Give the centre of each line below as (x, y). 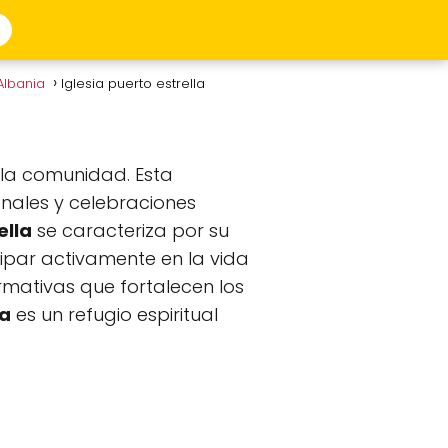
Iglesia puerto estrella (135, 83)
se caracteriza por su (130, 230)
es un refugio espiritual (114, 314)
